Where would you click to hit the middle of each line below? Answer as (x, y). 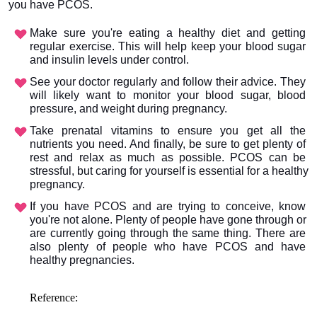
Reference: (54, 298)
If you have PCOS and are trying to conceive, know (168, 207)
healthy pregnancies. (82, 260)
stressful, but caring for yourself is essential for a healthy (169, 171)
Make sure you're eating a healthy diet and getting (168, 33)
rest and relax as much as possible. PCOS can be (168, 158)
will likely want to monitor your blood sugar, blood (168, 96)
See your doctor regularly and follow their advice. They (168, 82)
